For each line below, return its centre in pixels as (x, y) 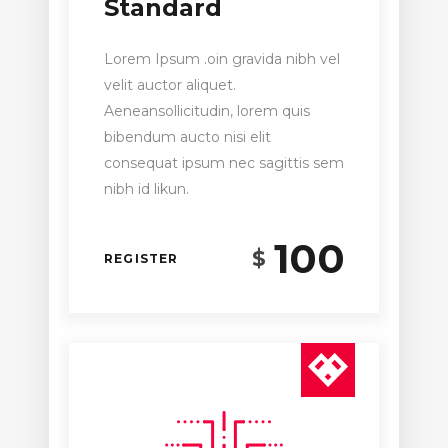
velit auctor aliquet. (170, 84)
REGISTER (141, 259)
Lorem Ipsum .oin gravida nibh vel (222, 58)
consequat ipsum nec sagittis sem (224, 162)
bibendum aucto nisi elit (187, 136)
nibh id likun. (146, 188)
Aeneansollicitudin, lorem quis (207, 110)
